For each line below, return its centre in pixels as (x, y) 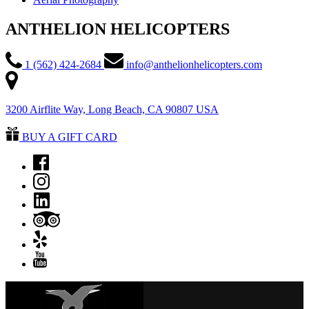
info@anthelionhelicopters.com (194, 65)
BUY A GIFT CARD (70, 137)
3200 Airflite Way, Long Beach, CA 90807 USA (112, 110)
